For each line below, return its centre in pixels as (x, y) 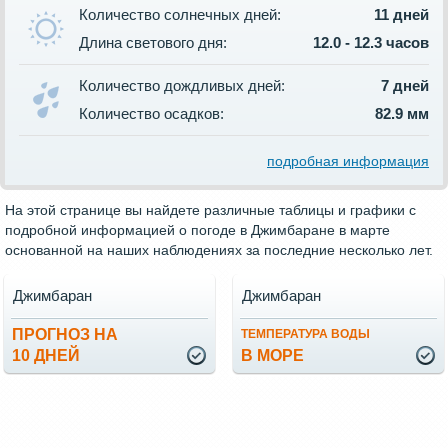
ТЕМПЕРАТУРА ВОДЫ (305, 334)
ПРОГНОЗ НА (65, 335)
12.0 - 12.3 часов (371, 43)
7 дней (405, 86)
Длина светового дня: (153, 43)
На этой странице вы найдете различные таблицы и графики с (210, 210)
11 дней (401, 15)
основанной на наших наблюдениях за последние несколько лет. (219, 250)
